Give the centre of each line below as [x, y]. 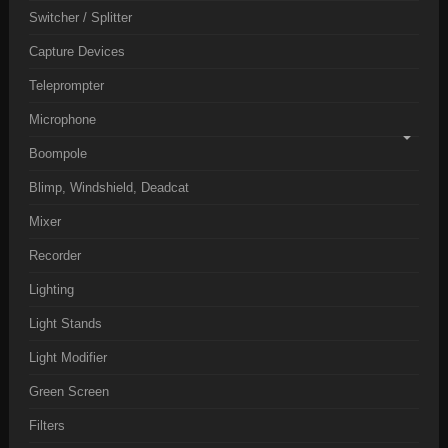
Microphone [62, 119]
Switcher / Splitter [80, 17]
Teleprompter [66, 85]
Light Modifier [68, 357]
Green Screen [69, 391]
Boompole [58, 153]
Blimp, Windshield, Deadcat [109, 187]
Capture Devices [77, 51]
